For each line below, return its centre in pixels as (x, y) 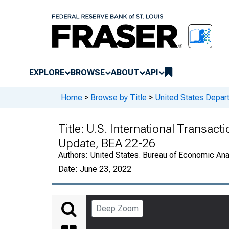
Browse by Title (119, 98)
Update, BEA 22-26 (107, 143)
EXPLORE (47, 72)
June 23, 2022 (106, 169)
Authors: (74, 155)
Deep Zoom (117, 208)
